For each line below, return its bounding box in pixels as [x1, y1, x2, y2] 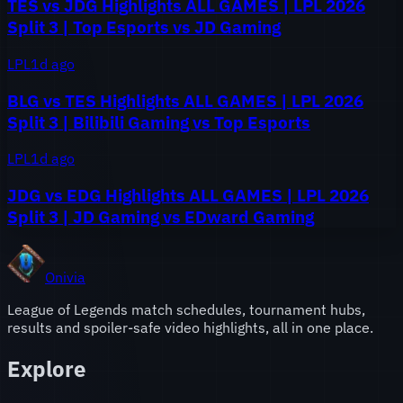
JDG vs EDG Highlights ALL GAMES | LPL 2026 [7, 184, 369, 207]
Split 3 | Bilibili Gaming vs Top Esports [7, 111, 310, 133]
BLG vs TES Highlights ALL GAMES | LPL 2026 [7, 89, 363, 112]
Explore [7, 354, 85, 383]
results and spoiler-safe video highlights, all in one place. [7, 318, 373, 336]
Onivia [45, 267, 85, 286]
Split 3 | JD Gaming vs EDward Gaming [7, 206, 314, 228]
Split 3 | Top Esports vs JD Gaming [7, 16, 281, 39]
